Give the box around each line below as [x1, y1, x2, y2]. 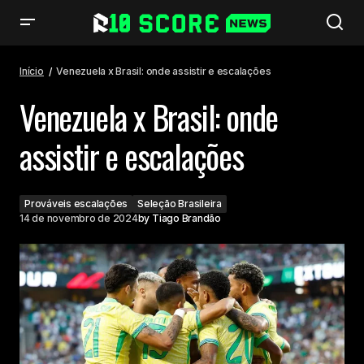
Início [19, 65, 44, 77]
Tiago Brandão [152, 212, 221, 224]
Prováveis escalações [24, 197, 128, 210]
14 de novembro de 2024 [19, 212, 138, 224]
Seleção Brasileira [137, 197, 222, 210]
